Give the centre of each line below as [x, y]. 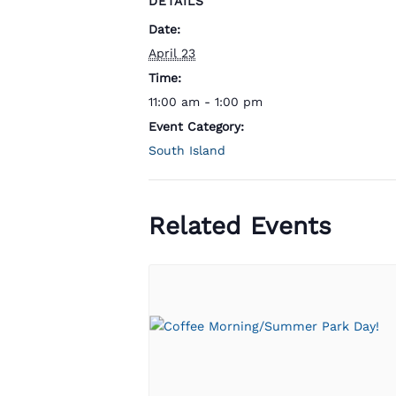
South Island [187, 150]
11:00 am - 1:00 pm [206, 102]
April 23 [172, 53]
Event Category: [196, 126]
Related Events [240, 226]
